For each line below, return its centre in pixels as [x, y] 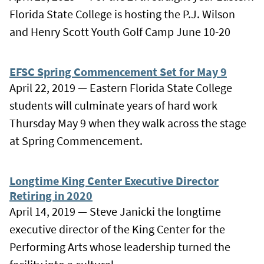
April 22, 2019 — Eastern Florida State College [121, 87]
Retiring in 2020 [51, 195]
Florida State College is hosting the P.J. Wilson [122, 14]
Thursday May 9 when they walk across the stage [128, 123]
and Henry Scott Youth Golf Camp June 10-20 [120, 31]
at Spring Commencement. [76, 140]
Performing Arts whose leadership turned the [120, 246]
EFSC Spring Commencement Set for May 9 [118, 71]
